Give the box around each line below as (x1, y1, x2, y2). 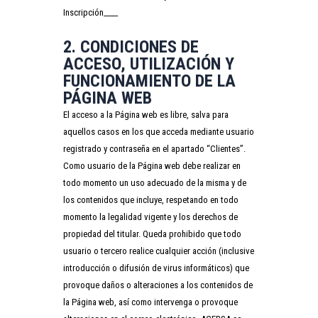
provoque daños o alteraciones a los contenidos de (63, 279, 253, 290)
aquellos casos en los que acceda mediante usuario (63, 126, 254, 137)
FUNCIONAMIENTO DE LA (63, 70, 236, 91)
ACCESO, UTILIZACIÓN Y (63, 53, 234, 74)
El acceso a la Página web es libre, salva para (63, 109, 229, 120)
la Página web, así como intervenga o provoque (63, 296, 238, 307)
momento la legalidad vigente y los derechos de (63, 211, 238, 222)
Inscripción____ (63, 6, 118, 18)
